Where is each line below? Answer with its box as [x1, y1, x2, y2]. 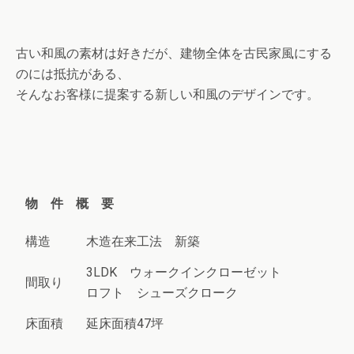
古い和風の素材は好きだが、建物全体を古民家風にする [16, 46, 332, 62]
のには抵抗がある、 [16, 66, 130, 82]
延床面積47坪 [86, 316, 164, 332]
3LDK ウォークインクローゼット [86, 265, 281, 281]
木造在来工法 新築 [86, 234, 200, 250]
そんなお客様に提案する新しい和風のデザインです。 [16, 87, 319, 103]
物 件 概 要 [25, 196, 114, 212]
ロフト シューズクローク [86, 285, 238, 301]
